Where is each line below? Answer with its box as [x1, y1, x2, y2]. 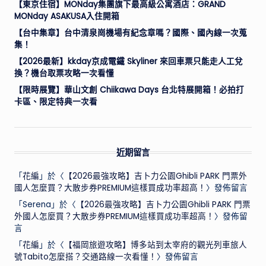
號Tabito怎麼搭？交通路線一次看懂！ [14, 251, 157, 263]
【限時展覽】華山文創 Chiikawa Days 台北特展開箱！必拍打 [14, 84, 244, 96]
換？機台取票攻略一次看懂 [14, 68, 114, 80]
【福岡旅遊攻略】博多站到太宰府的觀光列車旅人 [64, 239, 247, 251]
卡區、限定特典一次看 [14, 96, 97, 108]
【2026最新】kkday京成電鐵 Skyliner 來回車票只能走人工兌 [14, 56, 243, 68]
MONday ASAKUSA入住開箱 [14, 11, 119, 23]
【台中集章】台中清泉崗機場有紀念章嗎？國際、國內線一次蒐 [14, 27, 247, 39]
